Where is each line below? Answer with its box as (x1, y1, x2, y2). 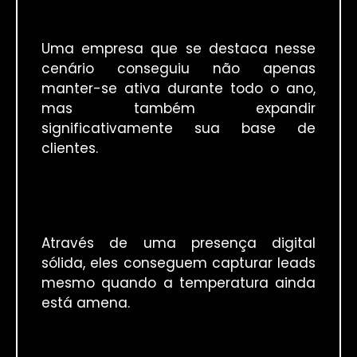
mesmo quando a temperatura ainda (41, 273, 316, 292)
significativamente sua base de (41, 119, 316, 139)
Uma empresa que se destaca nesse (41, 39, 316, 59)
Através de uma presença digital (41, 233, 316, 253)
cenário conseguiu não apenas (41, 59, 316, 79)
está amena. (41, 292, 130, 312)
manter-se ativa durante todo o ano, (41, 79, 316, 99)
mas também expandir (41, 99, 316, 119)
